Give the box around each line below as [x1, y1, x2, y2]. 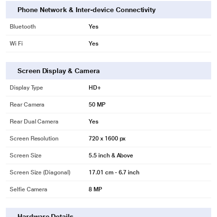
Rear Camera [10, 101, 45, 108]
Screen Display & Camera [17, 67, 100, 75]
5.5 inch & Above [89, 152, 134, 159]
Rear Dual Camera [10, 118, 59, 125]
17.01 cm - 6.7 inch [89, 169, 140, 176]
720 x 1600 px [89, 135, 126, 142]
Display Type [10, 84, 44, 92]
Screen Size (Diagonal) [10, 169, 70, 176]
